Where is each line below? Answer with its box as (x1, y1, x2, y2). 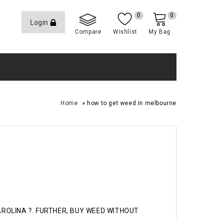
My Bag (149, 28, 171, 35)
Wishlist (112, 28, 137, 35)
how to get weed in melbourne (87, 100, 176, 107)
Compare (75, 28, 102, 35)
